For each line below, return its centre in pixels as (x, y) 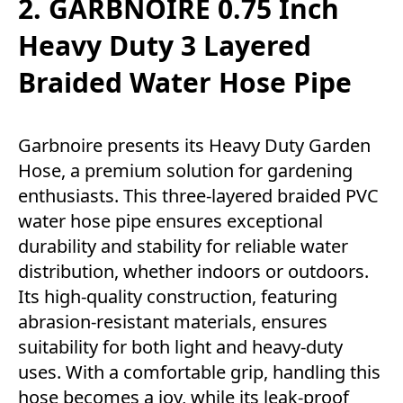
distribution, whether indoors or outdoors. (193, 272)
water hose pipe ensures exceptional (170, 221)
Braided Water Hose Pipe (185, 83)
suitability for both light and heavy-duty (180, 347)
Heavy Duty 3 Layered (165, 46)
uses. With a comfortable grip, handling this (199, 372)
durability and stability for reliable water (183, 246)
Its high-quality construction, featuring (178, 297)
